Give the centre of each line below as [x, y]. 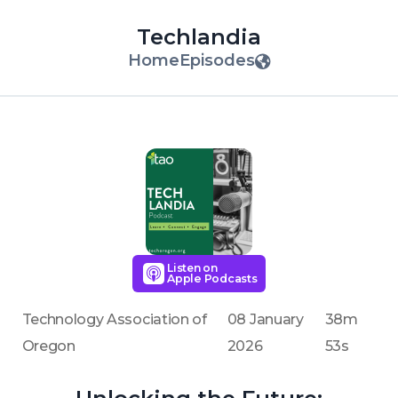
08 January [265, 319]
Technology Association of [114, 319]
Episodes [217, 60]
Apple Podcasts [212, 279]
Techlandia [199, 37]
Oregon [48, 346]
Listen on [192, 268]
